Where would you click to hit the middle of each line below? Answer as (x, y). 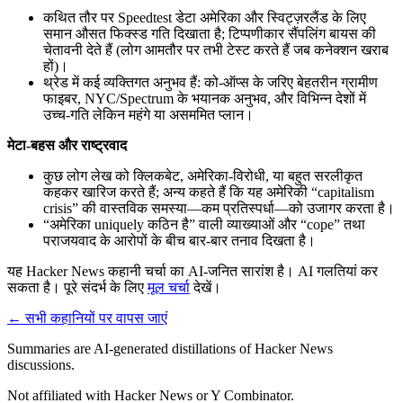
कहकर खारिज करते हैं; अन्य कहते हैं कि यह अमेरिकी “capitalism (209, 192)
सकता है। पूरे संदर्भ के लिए (77, 287)
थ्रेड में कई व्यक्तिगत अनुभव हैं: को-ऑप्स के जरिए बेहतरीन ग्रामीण (210, 82)
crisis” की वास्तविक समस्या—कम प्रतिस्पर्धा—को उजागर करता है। (219, 208)
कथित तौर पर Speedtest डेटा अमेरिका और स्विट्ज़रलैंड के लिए (205, 17)
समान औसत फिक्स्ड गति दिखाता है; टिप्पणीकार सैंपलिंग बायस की (210, 33)
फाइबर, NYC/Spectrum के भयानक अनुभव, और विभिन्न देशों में (205, 98)
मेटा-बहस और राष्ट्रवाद (67, 145)
